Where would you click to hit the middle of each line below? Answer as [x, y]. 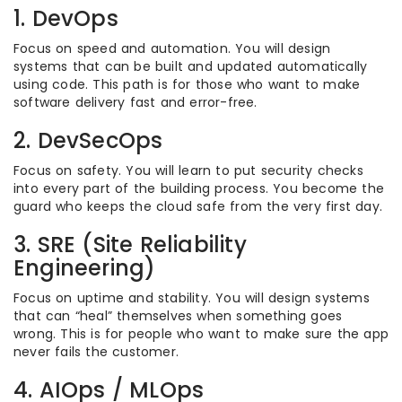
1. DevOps [66, 18]
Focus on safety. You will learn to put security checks [188, 170]
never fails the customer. [96, 351]
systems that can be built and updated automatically [191, 66]
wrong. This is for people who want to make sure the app [201, 333]
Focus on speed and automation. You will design [172, 48]
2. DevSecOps [88, 140]
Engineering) [85, 267]
